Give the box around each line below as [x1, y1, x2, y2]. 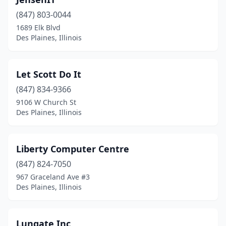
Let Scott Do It [16, 68, 81, 80]
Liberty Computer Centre [16, 143, 129, 155]
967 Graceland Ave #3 [16, 172, 90, 182]
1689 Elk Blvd [16, 23, 61, 32]
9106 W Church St [16, 97, 76, 107]
